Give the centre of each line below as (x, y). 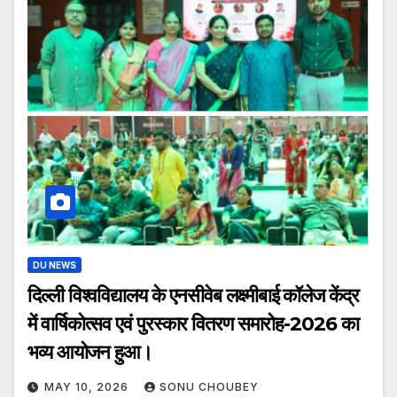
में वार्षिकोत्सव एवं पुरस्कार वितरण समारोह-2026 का (193, 324)
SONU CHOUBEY (209, 387)
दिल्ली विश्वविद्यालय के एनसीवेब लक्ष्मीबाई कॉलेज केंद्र (193, 296)
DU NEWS (54, 265)
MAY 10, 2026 (88, 387)
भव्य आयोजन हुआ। (90, 353)
